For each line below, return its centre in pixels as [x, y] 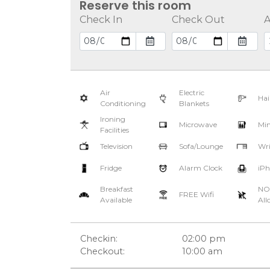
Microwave [198, 124]
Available [116, 200]
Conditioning [123, 103]
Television [116, 146]
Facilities [114, 130]
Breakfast [116, 189]
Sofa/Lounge [201, 146]
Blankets [194, 103]
